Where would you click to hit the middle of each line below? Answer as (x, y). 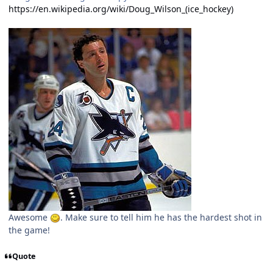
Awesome (29, 217)
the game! (29, 230)
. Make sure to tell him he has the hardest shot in (161, 217)
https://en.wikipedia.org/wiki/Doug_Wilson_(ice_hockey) (121, 9)
